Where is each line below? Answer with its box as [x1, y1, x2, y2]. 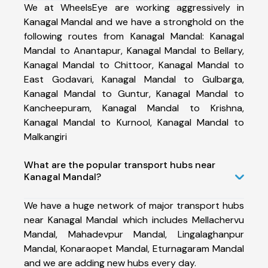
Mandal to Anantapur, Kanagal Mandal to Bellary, [24, 44, 244, 57]
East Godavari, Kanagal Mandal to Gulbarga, [24, 72, 244, 86]
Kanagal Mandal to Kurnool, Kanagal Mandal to [24, 115, 244, 129]
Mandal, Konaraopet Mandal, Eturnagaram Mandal [24, 242, 244, 255]
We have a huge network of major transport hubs [24, 199, 244, 212]
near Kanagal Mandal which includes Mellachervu [24, 213, 244, 226]
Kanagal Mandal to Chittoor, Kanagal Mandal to [24, 58, 244, 71]
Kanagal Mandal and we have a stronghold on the [24, 15, 244, 28]
